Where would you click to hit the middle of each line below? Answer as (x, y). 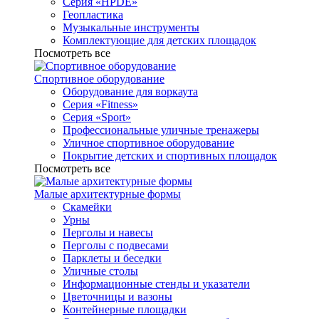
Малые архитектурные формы (108, 194)
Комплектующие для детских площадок (159, 40)
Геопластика (93, 15)
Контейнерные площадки (125, 309)
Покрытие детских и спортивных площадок (170, 156)
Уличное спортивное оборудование (148, 143)
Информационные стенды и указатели (156, 284)
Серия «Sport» (97, 117)
